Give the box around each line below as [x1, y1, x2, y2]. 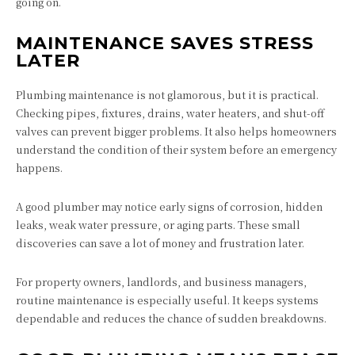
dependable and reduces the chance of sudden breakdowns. [16, 310, 326, 326]
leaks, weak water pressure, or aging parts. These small [16, 216, 300, 232]
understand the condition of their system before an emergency [16, 141, 337, 157]
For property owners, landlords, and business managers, [16, 273, 307, 289]
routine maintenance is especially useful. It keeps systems [16, 292, 319, 307]
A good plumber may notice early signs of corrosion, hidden [16, 198, 323, 214]
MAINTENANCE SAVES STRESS [16, 32, 314, 54]
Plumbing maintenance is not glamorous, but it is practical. [16, 86, 319, 102]
